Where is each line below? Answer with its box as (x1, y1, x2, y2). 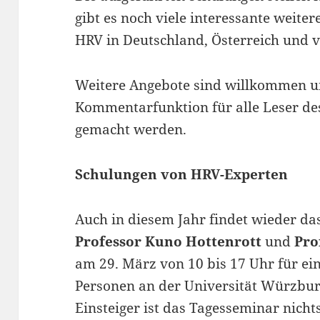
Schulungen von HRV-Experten (75, 165, 289, 184)
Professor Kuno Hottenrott (75, 232, 262, 251)
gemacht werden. (75, 120, 187, 139)
